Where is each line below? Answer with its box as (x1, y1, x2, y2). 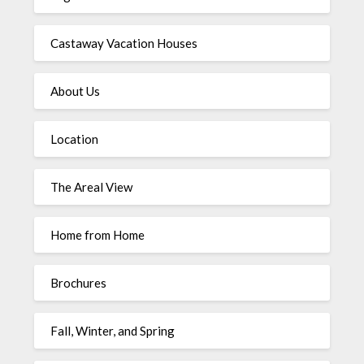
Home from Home (50, 227, 145, 242)
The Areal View (50, 179, 133, 194)
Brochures (50, 275, 107, 290)
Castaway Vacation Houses (50, 35, 198, 50)
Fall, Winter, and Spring (50, 323, 175, 338)
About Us (50, 83, 101, 98)
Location (50, 131, 99, 146)
